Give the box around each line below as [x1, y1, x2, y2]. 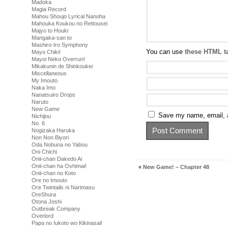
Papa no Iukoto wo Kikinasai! [32, 220, 102, 226]
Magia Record [32, 6, 66, 12]
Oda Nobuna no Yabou [32, 141, 88, 148]
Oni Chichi [32, 149, 57, 155]
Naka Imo [32, 84, 55, 91]
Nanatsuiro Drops [32, 92, 75, 98]
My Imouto [32, 77, 58, 83]
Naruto [32, 99, 48, 105]
